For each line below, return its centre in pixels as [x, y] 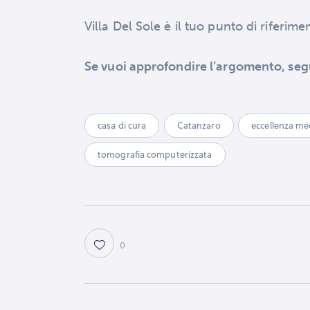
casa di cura [122, 126]
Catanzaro [199, 126]
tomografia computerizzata [155, 154]
